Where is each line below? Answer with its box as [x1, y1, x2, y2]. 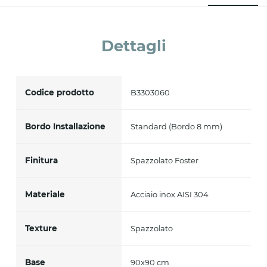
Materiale [24, 189, 65, 199]
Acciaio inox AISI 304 [131, 189, 209, 199]
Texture [24, 223, 57, 233]
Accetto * [31, 11, 75, 23]
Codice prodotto [24, 87, 94, 97]
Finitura [24, 155, 58, 165]
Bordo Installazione [24, 121, 105, 131]
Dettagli [101, 36, 166, 55]
